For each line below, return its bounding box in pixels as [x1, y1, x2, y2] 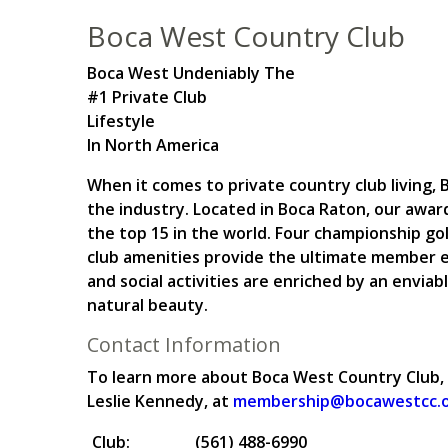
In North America [87, 134, 219, 156]
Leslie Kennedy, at [87, 390, 233, 412]
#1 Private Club [87, 86, 207, 108]
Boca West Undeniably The [87, 62, 295, 84]
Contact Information [87, 331, 281, 358]
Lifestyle [87, 110, 155, 132]
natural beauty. [87, 294, 208, 316]
